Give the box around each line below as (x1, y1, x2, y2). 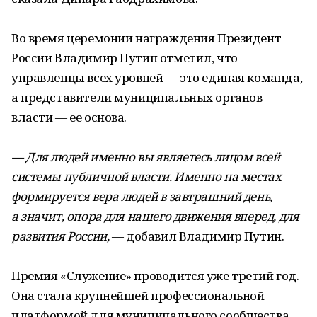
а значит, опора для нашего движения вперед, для (11, 208, 299, 224)
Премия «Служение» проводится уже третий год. (11, 267, 299, 284)
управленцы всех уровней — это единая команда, (11, 69, 303, 86)
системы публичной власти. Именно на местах (11, 168, 282, 185)
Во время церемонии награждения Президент (11, 30, 282, 46)
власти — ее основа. (11, 109, 127, 125)
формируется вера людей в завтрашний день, (11, 188, 272, 204)
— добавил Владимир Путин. (109, 228, 284, 244)
